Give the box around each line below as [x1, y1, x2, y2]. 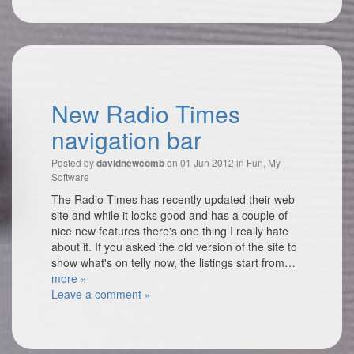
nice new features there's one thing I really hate [51, 223, 288, 239]
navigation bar [51, 122, 201, 156]
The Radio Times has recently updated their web [51, 191, 295, 207]
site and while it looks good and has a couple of [51, 207, 288, 223]
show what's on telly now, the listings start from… [51, 254, 296, 270]
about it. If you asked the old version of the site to [51, 239, 297, 254]
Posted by [51, 156, 96, 169]
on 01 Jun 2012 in [164, 156, 247, 169]
